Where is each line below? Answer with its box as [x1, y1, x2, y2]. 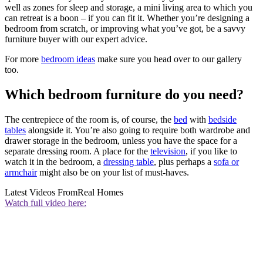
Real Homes [77, 187, 123, 198]
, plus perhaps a [154, 157, 214, 167]
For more [5, 54, 41, 65]
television [150, 146, 186, 157]
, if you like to [186, 146, 237, 157]
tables [5, 125, 26, 136]
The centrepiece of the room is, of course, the [5, 114, 174, 125]
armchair [5, 167, 37, 178]
